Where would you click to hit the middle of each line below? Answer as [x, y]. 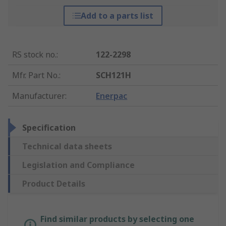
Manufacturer [39, 96]
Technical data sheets [67, 147]
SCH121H [114, 75]
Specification [49, 128]
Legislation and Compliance [78, 165]
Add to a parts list [117, 16]
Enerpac [112, 96]
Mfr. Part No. [36, 75]
